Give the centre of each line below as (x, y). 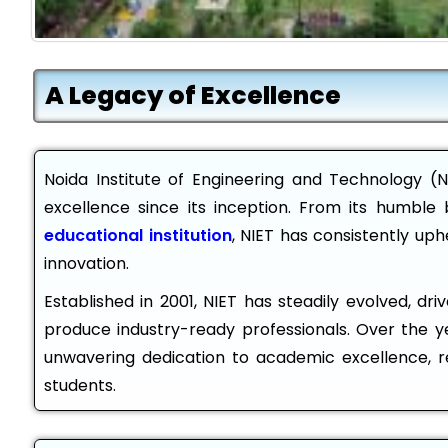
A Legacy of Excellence (193, 95)
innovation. (86, 263)
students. (80, 385)
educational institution (138, 235)
